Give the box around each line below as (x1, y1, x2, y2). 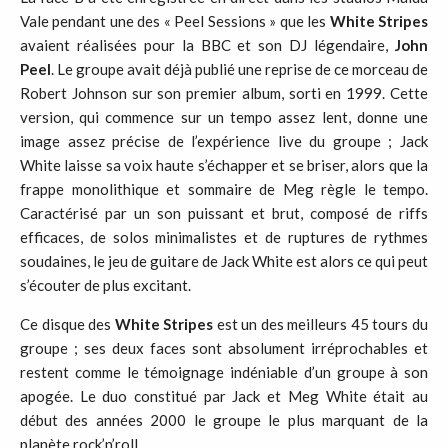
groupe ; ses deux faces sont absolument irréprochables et (20, 339, 428, 357)
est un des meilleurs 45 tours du (213, 315, 429, 333)
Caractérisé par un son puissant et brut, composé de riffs (20, 204, 428, 222)
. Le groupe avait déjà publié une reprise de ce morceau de (51, 60, 428, 78)
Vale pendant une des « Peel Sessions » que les (20, 12, 330, 30)
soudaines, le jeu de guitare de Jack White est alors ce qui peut (20, 252, 428, 270)
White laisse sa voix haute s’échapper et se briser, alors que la (20, 156, 428, 174)
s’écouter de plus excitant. (20, 276, 191, 294)
